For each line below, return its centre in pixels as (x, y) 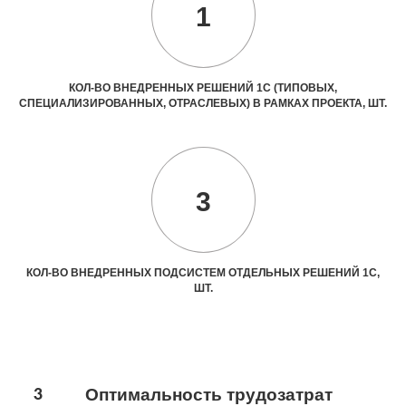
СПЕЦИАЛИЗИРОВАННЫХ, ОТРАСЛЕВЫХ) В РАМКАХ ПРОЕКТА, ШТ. (203, 103)
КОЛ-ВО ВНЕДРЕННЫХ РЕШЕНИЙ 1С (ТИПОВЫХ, (203, 87)
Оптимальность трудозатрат (208, 394)
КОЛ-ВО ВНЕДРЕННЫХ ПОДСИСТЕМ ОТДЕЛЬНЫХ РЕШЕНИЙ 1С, (203, 272)
